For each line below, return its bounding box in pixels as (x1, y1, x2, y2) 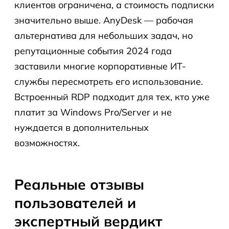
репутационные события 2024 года (14, 45, 172, 57)
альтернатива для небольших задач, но (14, 30, 193, 41)
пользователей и (14, 194, 136, 212)
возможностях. (14, 137, 80, 149)
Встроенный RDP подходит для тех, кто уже (14, 91, 210, 103)
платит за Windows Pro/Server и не (14, 106, 172, 118)
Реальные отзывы (14, 175, 144, 193)
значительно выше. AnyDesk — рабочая (14, 14, 193, 26)
